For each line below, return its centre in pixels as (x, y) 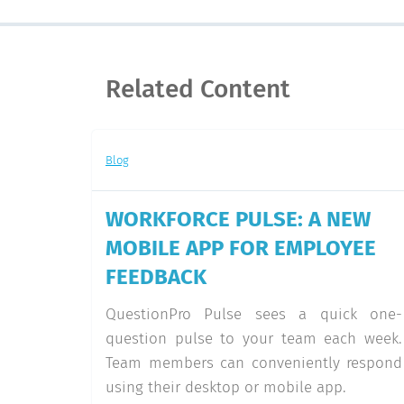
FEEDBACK (156, 277)
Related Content (198, 89)
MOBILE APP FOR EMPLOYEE (241, 248)
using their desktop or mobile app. (226, 387)
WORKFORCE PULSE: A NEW (238, 219)
